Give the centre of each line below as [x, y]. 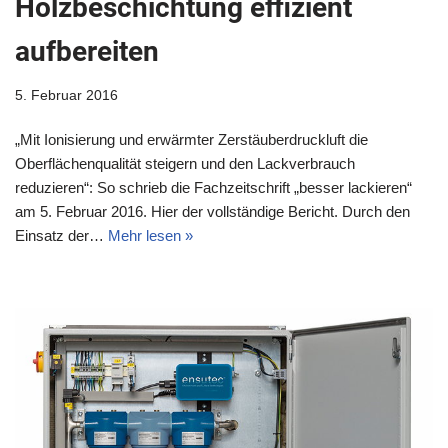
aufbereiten [87, 52]
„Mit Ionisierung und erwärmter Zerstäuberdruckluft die [191, 140]
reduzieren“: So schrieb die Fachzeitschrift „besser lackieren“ [213, 188]
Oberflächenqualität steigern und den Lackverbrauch [185, 164]
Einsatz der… [61, 236]
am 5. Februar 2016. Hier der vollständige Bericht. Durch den [212, 212]
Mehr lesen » [150, 236]
